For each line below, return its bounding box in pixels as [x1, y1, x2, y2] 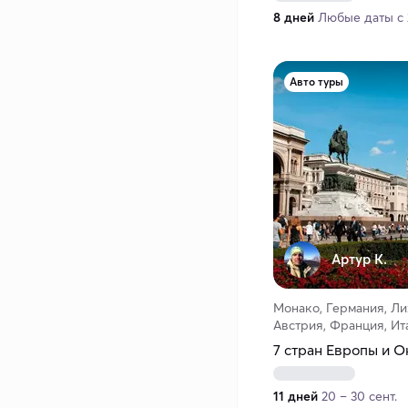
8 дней [273, 9, 314, 26]
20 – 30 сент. [321, 388, 397, 405]
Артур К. [331, 250, 387, 269]
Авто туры [290, 75, 343, 89]
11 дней [273, 388, 318, 405]
